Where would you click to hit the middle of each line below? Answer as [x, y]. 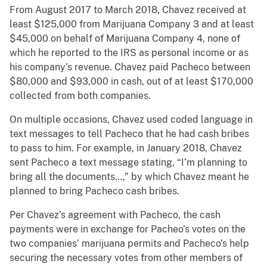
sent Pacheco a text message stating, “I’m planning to [128, 163]
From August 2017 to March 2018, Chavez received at [128, 10]
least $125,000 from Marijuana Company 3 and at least [132, 24]
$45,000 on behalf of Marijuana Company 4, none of [125, 39]
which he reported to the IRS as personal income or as [129, 53]
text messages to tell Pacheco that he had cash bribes [129, 134]
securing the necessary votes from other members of [126, 258]
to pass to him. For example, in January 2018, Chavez [126, 148]
